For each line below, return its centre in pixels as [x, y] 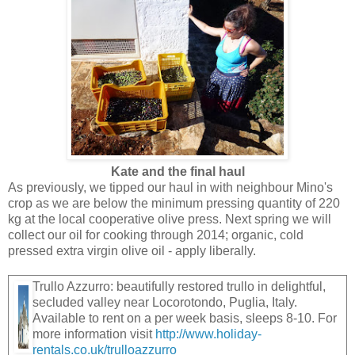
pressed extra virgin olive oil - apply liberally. [132, 250]
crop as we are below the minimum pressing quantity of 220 [174, 203]
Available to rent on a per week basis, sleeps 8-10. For [185, 318]
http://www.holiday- [208, 334]
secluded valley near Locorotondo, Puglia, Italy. [165, 302]
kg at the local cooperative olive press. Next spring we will [170, 219]
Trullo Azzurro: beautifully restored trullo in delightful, [179, 286]
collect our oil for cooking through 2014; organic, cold [156, 235]
